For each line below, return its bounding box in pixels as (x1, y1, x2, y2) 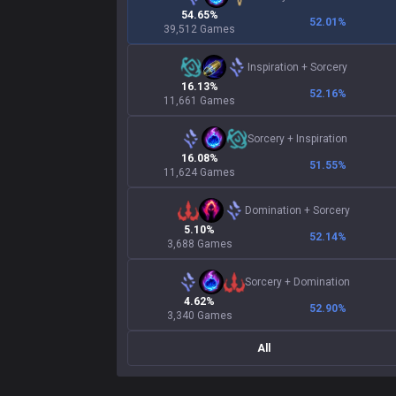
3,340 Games (166, 309, 232, 322)
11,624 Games (164, 166, 235, 179)
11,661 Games (164, 95, 235, 107)
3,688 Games (166, 238, 232, 250)
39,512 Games (164, 23, 235, 35)
